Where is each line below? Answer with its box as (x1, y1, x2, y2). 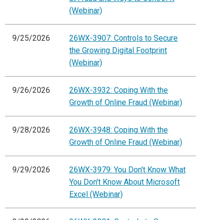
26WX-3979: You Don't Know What (69, 165, 186, 175)
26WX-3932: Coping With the (69, 85, 168, 95)
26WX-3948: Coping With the (69, 125, 168, 135)
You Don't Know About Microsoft (69, 177, 180, 187)
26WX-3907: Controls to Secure (69, 33, 178, 43)
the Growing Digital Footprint (69, 46, 167, 55)
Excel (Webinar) (69, 190, 123, 199)
